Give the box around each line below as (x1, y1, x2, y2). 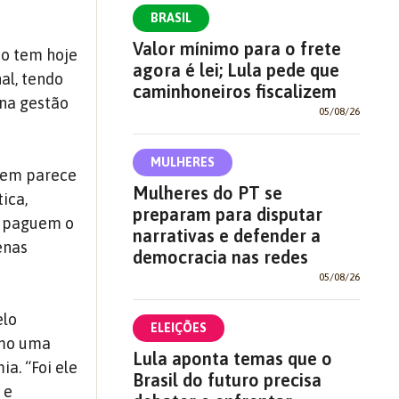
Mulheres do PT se (132, 182, 282, 203)
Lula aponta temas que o (132, 347, 332, 369)
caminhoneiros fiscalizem (132, 80, 337, 102)
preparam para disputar (132, 203, 322, 224)
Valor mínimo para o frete (132, 37, 341, 59)
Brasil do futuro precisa (132, 369, 322, 390)
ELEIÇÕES (150, 320, 207, 335)
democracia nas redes (132, 246, 308, 267)
